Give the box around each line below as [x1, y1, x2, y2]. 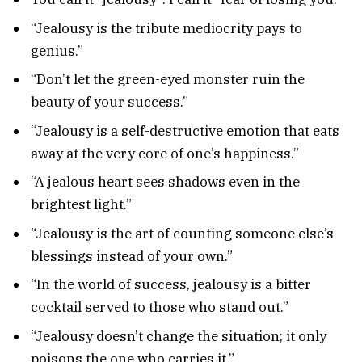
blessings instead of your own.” [31, 246, 233, 265]
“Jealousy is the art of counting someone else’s [31, 224, 334, 242]
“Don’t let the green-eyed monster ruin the [31, 70, 305, 89]
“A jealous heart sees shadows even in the [31, 173, 300, 192]
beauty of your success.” [31, 93, 188, 112]
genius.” [31, 41, 83, 60]
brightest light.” [31, 196, 132, 214]
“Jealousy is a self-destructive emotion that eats [31, 121, 339, 140]
